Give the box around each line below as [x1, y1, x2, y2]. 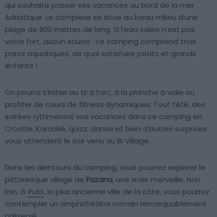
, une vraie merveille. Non [112, 174, 201, 185]
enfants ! [5, 61, 37, 71]
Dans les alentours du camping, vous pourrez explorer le [5, 162, 205, 173]
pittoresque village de [5, 174, 86, 185]
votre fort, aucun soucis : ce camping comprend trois [5, 36, 196, 47]
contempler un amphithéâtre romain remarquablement [5, 199, 207, 209]
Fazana [86, 174, 112, 185]
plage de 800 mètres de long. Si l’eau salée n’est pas [5, 24, 195, 35]
